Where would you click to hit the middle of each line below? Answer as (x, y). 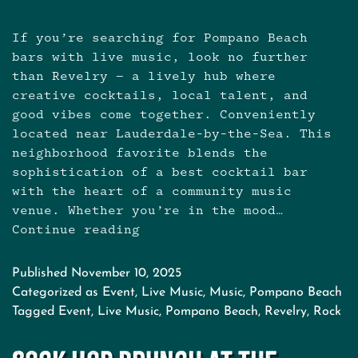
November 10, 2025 (126, 273)
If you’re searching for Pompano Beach (160, 38)
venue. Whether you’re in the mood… (148, 210)
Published (42, 273)
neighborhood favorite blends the (140, 153)
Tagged (35, 311)
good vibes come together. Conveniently (164, 114)
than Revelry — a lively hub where (144, 76)
